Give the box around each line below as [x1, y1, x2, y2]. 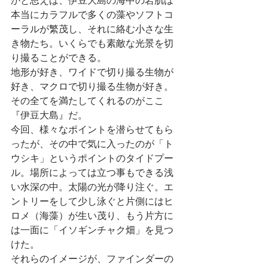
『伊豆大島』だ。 [11, 109, 87, 121]
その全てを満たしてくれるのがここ [11, 95, 164, 107]
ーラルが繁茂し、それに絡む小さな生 [11, 23, 173, 35]
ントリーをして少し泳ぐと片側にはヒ [11, 196, 173, 208]
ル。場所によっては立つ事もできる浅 [11, 167, 173, 179]
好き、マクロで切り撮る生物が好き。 [11, 81, 173, 93]
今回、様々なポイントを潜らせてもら [11, 124, 173, 136]
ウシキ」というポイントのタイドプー [11, 153, 173, 165]
